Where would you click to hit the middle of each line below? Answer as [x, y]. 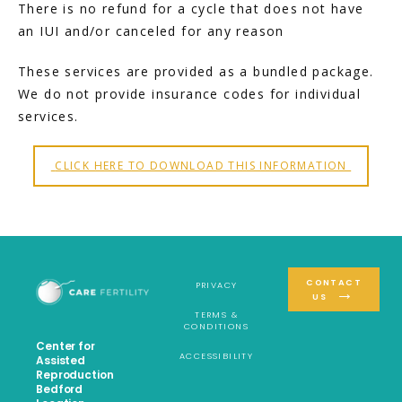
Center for [66, 346]
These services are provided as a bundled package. [196, 71]
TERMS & [216, 315]
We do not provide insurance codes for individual [190, 94]
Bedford [60, 389]
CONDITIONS [217, 326]
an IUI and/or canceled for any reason [151, 31]
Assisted [61, 360]
